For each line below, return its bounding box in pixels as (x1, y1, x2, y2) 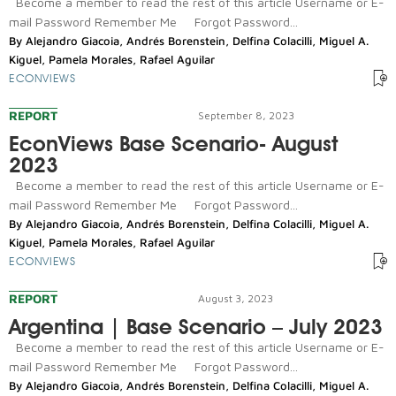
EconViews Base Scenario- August (9, 130, 338, 156)
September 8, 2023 (198, 108, 294, 122)
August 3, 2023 (198, 291, 273, 305)
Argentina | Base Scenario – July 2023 (9, 313, 383, 339)
